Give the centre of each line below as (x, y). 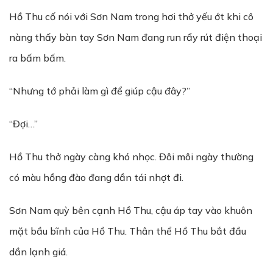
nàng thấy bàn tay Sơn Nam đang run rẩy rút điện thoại (136, 37)
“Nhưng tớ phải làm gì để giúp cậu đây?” (100, 91)
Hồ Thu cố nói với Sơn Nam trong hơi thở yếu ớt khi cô (131, 16)
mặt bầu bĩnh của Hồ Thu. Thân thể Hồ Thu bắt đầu (128, 231)
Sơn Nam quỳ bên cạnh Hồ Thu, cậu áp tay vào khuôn (131, 210)
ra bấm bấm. (37, 58)
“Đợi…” (23, 124)
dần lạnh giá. (38, 252)
